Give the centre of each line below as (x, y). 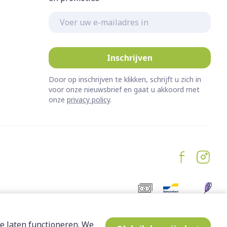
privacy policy (88, 99)
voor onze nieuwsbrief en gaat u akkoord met (124, 89)
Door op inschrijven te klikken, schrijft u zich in (125, 79)
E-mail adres (73, 16)
